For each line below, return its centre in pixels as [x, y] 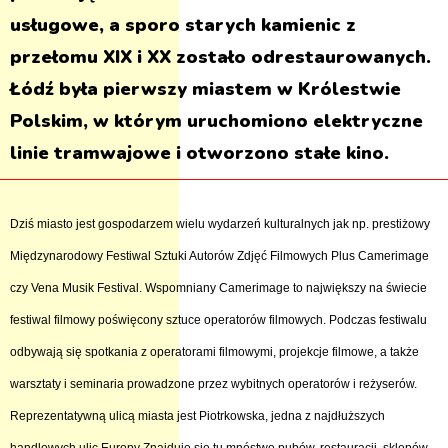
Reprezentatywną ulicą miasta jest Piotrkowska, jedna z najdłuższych [197, 416]
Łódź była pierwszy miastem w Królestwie [205, 89]
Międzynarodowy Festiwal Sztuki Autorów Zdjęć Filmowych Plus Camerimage [219, 256]
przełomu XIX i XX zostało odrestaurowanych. [220, 57]
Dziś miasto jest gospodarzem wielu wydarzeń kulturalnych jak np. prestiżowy [220, 224]
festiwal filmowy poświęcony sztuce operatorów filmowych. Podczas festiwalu [218, 320]
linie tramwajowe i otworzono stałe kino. [199, 153]
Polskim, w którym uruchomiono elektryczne [216, 121]
